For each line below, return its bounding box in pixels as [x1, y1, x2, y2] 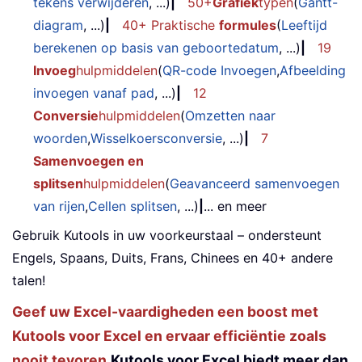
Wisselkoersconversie [90, 130, 222, 147]
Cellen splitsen [88, 198, 177, 215]
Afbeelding [280, 62, 346, 79]
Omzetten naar [185, 107, 276, 124]
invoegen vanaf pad [33, 85, 154, 102]
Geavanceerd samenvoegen [170, 175, 339, 192]
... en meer [204, 198, 267, 215]
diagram [33, 17, 83, 34]
